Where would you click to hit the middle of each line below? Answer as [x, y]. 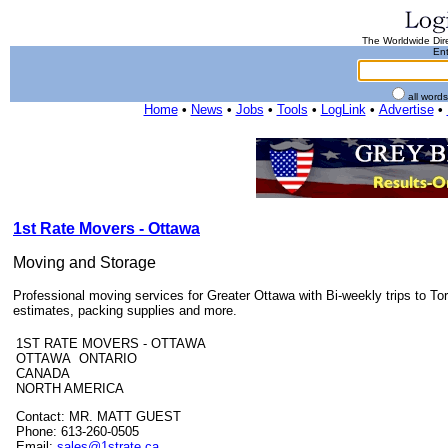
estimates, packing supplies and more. [125, 310]
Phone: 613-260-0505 [77, 431]
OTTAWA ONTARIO [80, 358]
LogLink [343, 109]
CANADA [43, 373]
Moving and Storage [84, 262]
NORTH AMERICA [70, 388]
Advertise [406, 109]
